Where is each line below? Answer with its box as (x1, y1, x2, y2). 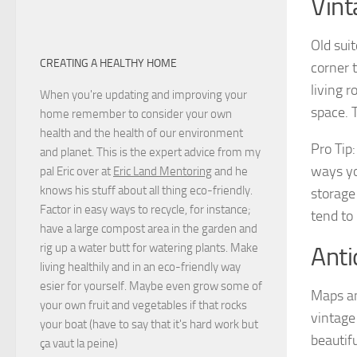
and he (212, 163, 248, 178)
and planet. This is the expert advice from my (40, 144, 261, 159)
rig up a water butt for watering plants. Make (40, 240, 258, 255)
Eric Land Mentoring (113, 163, 212, 178)
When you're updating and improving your (40, 87, 247, 102)
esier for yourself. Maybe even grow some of (40, 278, 262, 293)
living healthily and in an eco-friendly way (40, 259, 241, 274)
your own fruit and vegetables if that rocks (40, 297, 247, 312)
